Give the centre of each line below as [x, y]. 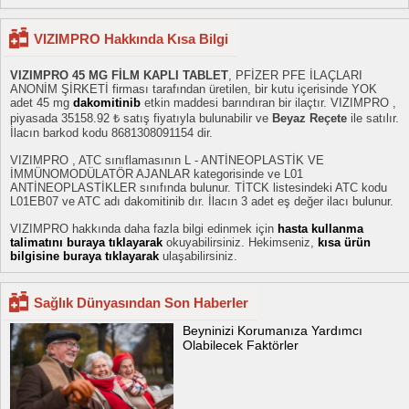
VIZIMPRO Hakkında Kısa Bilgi [131, 39]
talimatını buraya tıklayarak [88, 243]
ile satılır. [373, 119]
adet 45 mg [42, 103]
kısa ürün [344, 243]
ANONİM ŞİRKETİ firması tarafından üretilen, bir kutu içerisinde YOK [194, 89]
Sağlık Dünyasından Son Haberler [141, 303]
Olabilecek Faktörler [241, 346]
